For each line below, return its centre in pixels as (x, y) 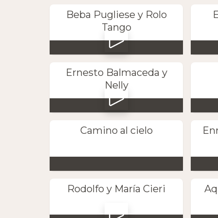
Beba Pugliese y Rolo (116, 14)
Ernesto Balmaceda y (116, 73)
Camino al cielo (116, 131)
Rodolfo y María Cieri (117, 189)
